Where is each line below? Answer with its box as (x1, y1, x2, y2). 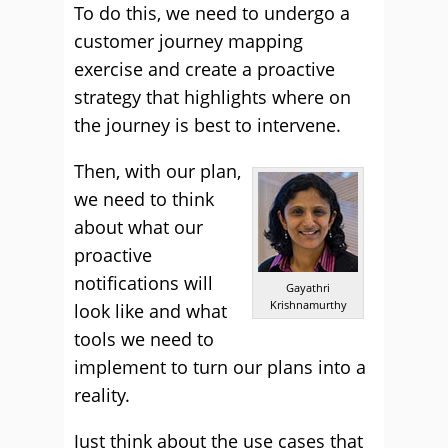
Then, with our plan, (74, 159, 241, 183)
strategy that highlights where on (74, 85, 351, 109)
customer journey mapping (74, 29, 303, 53)
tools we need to (74, 327, 214, 351)
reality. (74, 383, 130, 407)
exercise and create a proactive (74, 57, 335, 81)
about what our (74, 215, 203, 239)
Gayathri (286, 280, 330, 295)
